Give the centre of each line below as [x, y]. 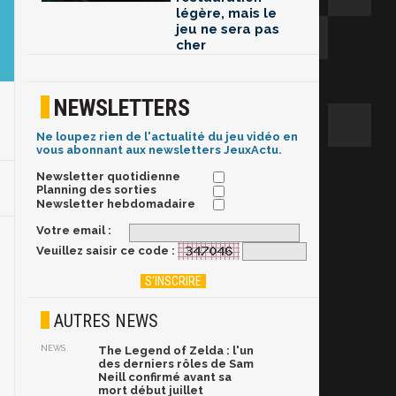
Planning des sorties [96, 190]
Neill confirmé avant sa [165, 377]
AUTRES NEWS [106, 321]
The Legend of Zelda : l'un [176, 351]
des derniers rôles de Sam [176, 364]
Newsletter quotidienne [108, 177]
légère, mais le [226, 14]
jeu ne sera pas [228, 30]
